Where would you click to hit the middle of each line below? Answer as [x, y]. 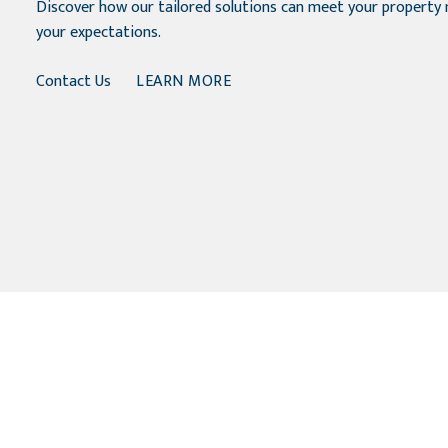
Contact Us [73, 81]
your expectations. [98, 32]
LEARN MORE [183, 81]
